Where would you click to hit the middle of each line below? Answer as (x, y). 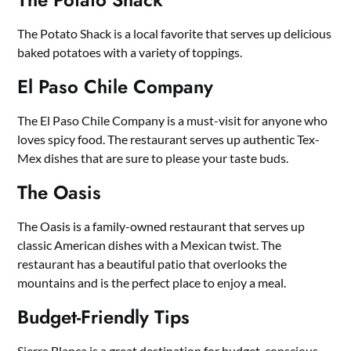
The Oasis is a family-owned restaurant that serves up (161, 226)
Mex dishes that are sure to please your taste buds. (153, 158)
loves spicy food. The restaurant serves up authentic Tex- (169, 139)
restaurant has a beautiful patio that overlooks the (152, 264)
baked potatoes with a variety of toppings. (130, 52)
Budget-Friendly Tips (104, 317)
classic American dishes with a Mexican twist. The (150, 245)
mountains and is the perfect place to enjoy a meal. (152, 282)
